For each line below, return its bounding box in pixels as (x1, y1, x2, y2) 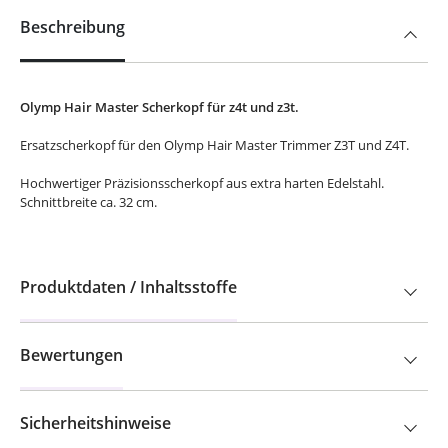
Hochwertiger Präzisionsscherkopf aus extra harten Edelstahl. (20, 174, 384, 192)
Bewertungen (20, 344, 123, 366)
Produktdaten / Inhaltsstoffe (20, 276, 237, 298)
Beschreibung (20, 16, 125, 38)
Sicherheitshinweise (20, 412, 171, 434)
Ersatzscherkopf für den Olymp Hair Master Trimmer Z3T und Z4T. (20, 136, 409, 154)
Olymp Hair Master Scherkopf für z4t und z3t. (20, 98, 299, 116)
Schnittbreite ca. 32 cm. (20, 193, 157, 211)
